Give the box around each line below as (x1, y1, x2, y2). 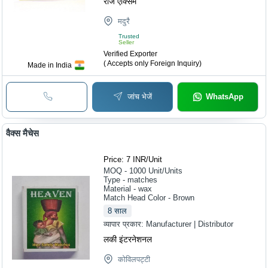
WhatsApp (205, 92, 243, 101)
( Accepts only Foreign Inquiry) (103, 59, 202, 68)
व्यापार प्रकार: (103, 220, 147, 229)
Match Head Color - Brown (103, 193, 195, 203)
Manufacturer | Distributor (146, 220, 234, 229)
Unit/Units (148, 166, 183, 176)
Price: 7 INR (103, 155, 147, 165)
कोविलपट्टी (118, 255, 151, 264)
